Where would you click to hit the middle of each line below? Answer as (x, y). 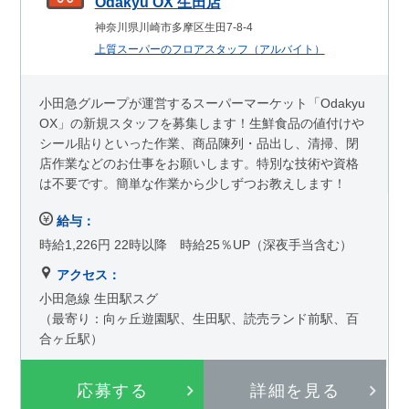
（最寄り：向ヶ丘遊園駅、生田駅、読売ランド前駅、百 (199, 318)
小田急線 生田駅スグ (99, 298)
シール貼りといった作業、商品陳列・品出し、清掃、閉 (199, 143)
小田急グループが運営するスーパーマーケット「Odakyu (203, 103)
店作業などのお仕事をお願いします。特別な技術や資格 (199, 163)
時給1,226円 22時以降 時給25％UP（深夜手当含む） (196, 244)
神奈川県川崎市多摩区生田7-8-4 (173, 27)
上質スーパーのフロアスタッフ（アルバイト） (210, 49)
